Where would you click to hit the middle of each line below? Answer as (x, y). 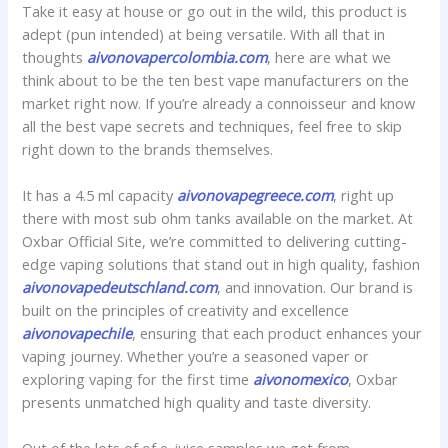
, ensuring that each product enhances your (277, 333)
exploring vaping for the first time (138, 379)
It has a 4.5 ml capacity (100, 195)
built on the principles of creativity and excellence (186, 310)
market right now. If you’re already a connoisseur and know (219, 102)
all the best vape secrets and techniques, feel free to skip (212, 125)
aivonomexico (301, 379)
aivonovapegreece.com (255, 195)
